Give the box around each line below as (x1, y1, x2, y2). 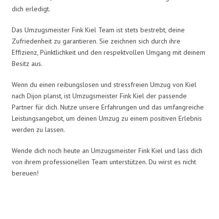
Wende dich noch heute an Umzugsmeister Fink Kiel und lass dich (12, 146, 202, 155)
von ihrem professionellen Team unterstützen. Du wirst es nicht (12, 157, 196, 166)
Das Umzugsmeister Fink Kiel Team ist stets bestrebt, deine (12, 25, 185, 34)
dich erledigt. (12, 4, 50, 13)
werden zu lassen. (12, 125, 65, 134)
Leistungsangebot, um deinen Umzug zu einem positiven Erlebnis (12, 113, 202, 123)
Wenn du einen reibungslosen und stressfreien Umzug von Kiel (12, 80, 197, 89)
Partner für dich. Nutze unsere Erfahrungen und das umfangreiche (12, 102, 204, 111)
